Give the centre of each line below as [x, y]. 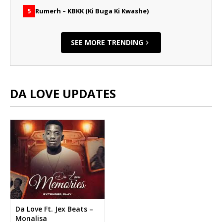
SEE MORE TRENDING [107, 42]
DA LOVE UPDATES [63, 93]
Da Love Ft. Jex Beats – [54, 209]
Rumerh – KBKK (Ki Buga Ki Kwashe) [92, 11]
